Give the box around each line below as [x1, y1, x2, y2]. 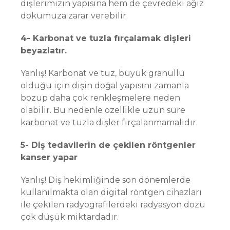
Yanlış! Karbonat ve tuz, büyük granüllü [21, 68, 185, 78]
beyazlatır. [21, 46, 67, 55]
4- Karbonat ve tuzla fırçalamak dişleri [21, 33, 191, 43]
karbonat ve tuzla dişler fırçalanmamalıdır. [21, 118, 198, 127]
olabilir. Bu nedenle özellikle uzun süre [21, 105, 185, 115]
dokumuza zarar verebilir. [21, 11, 128, 21]
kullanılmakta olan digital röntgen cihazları [21, 187, 202, 197]
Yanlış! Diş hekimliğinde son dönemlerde [21, 175, 190, 185]
